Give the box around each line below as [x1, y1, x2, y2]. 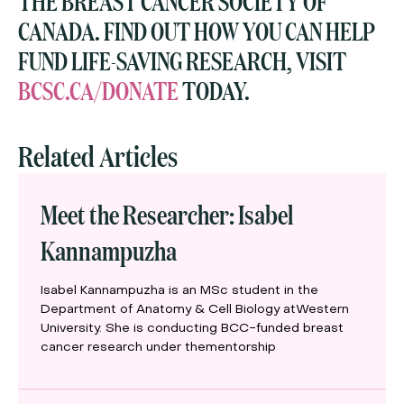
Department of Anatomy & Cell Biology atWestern [41, 304, 349, 317]
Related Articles [18, 135, 178, 176]
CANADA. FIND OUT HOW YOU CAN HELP [18, 13, 375, 49]
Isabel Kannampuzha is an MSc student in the [41, 285, 318, 298]
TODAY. [179, 72, 250, 108]
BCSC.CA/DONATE [18, 72, 179, 108]
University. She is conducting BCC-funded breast [41, 323, 344, 335]
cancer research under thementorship [41, 342, 276, 354]
